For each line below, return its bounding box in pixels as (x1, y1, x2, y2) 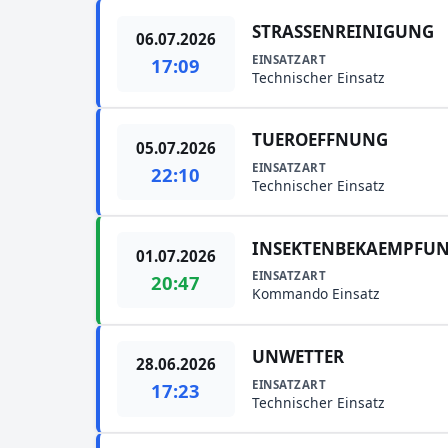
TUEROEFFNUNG (252, 128, 389, 152)
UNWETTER (252, 344, 345, 368)
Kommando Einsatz (252, 284, 380, 304)
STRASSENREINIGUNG (252, 19, 435, 43)
